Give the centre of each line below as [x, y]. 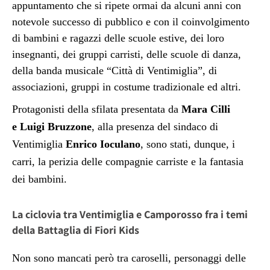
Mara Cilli [206, 109]
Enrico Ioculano [103, 144]
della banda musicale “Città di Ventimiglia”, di [115, 71]
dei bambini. [39, 179]
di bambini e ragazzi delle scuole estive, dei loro [118, 38]
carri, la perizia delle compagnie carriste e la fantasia [128, 162]
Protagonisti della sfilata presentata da [97, 109]
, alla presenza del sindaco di [155, 127]
